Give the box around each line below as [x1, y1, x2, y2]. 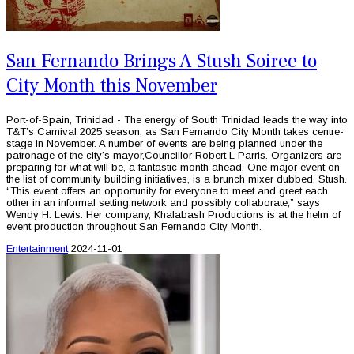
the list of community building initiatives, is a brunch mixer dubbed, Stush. [6, 172, 347, 185]
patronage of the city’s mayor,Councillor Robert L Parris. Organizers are [6, 149, 341, 161]
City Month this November [6, 73, 217, 98]
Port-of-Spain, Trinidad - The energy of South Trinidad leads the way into [6, 113, 348, 126]
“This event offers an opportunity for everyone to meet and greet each [6, 184, 328, 197]
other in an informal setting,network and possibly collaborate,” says [6, 196, 320, 209]
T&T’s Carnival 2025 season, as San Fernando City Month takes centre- [6, 125, 344, 137]
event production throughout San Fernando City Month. [6, 220, 262, 232]
